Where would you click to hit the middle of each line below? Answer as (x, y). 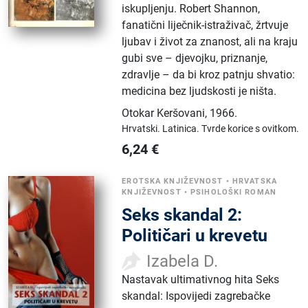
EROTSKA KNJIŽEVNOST (173, 181)
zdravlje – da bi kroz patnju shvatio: (209, 74)
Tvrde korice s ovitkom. (251, 128)
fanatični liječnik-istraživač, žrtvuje (205, 25)
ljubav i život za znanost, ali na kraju (210, 41)
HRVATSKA (254, 181)
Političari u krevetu (195, 235)
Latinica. (182, 128)
